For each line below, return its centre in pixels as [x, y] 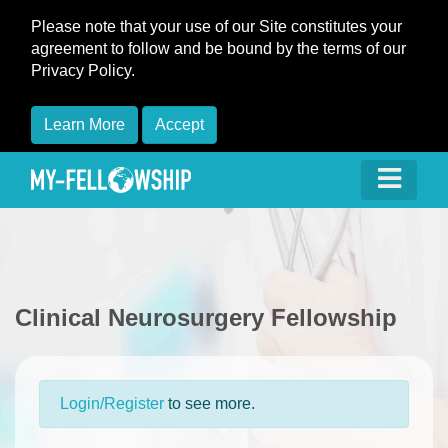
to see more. [209, 403]
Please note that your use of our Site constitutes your [216, 26]
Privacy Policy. [83, 70]
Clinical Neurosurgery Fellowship [206, 317]
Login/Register [112, 403]
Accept [179, 124]
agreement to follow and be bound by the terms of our [218, 48]
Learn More [84, 124]
